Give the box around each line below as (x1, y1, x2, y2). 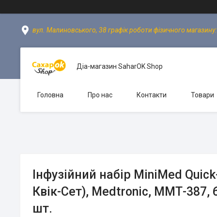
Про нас (88, 91, 112, 99)
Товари (191, 91, 214, 99)
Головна (37, 91, 63, 99)
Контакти (137, 91, 167, 99)
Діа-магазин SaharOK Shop (77, 62, 163, 70)
